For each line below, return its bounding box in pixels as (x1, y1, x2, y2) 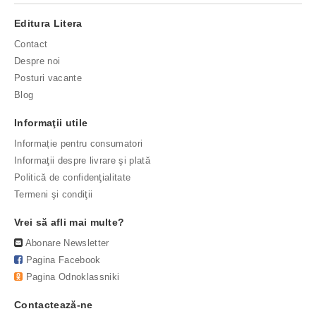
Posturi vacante (14, 73, 82, 83)
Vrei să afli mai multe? (14, 217, 125, 228)
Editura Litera (14, 18, 83, 29)
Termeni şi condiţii (14, 189, 93, 200)
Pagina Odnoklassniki (25, 272, 120, 282)
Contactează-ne (14, 299, 93, 310)
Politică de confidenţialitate (14, 172, 131, 183)
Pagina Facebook (25, 255, 101, 265)
